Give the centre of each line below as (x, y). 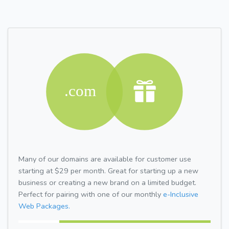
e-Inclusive (181, 194)
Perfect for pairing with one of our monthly (91, 194)
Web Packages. (44, 206)
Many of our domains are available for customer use (105, 159)
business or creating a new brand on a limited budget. (107, 182)
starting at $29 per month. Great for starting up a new (108, 170)
